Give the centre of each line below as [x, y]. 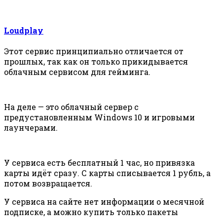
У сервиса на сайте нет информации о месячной [104, 202]
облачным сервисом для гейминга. [77, 72]
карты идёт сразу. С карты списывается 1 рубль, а [107, 173]
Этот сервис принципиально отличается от [94, 51]
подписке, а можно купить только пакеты [91, 212]
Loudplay [24, 31]
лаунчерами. [31, 128]
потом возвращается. [48, 184]
